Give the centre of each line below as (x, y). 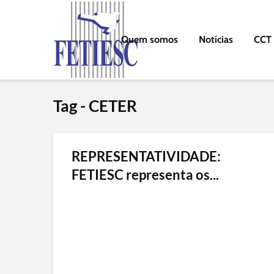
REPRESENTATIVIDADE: (146, 156)
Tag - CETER (95, 106)
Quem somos (150, 39)
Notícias (216, 39)
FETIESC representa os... (145, 175)
